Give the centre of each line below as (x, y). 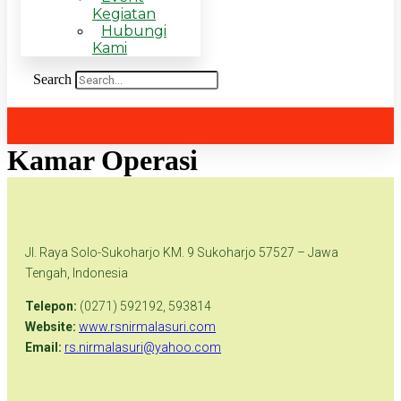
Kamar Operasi (102, 160)
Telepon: (51, 306)
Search (53, 79)
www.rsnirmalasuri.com (147, 327)
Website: (51, 327)
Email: (43, 347)
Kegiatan (124, 14)
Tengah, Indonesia (77, 273)
